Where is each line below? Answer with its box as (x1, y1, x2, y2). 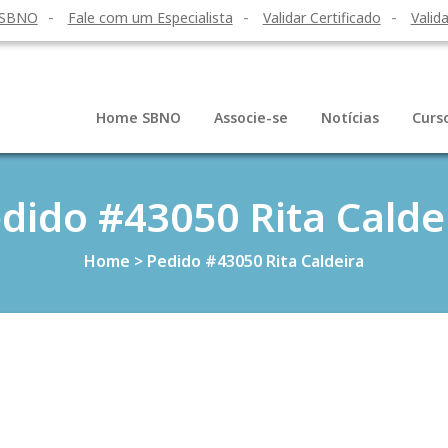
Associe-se (214, 108, 288, 127)
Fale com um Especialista (67, 7, 233, 27)
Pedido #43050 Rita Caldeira (147, 250, 364, 272)
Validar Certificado (262, 7, 381, 27)
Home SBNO (96, 108, 181, 127)
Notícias (321, 108, 379, 127)
